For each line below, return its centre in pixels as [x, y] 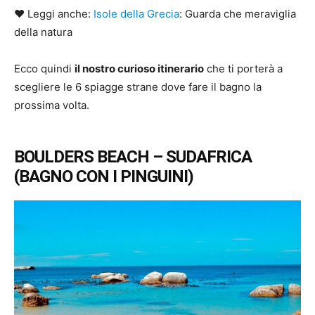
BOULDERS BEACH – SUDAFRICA [133, 157]
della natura [43, 32]
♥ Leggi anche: [54, 14]
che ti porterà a [243, 69]
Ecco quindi [44, 69]
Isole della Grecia [136, 14]
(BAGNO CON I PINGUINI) [104, 176]
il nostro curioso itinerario [139, 69]
